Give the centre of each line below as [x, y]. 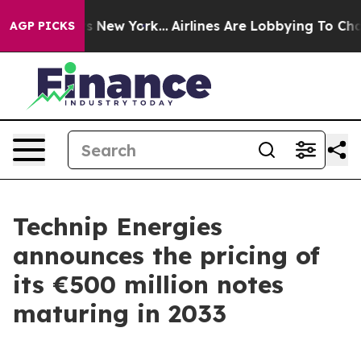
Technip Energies [118, 226]
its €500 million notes [148, 284]
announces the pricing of [166, 255]
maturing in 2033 [120, 313]
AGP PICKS [42, 26]
